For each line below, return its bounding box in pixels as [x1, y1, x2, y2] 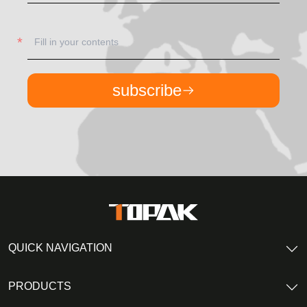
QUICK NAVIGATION [8, 241, 112, 254]
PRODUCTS [8, 280, 71, 292]
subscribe [112, 80, 182, 99]
